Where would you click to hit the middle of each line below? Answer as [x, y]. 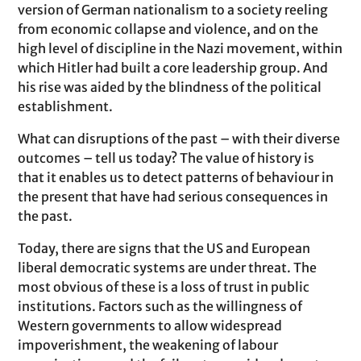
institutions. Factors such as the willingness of [160, 306]
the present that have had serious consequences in [173, 197]
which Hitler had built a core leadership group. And [173, 68]
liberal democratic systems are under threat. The [168, 268]
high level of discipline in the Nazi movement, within [180, 48]
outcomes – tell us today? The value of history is [166, 158]
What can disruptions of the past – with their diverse [179, 139]
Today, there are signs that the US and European [164, 248]
